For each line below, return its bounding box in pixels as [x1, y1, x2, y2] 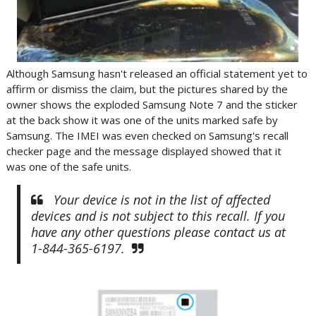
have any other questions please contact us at [30, 224, 286, 241]
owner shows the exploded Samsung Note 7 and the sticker [6, 97, 298, 111]
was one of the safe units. [6, 159, 131, 174]
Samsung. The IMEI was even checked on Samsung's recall [6, 128, 288, 142]
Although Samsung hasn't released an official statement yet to [6, 66, 308, 80]
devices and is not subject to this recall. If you [30, 207, 285, 224]
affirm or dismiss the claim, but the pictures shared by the [6, 82, 288, 96]
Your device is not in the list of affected [49, 191, 270, 208]
